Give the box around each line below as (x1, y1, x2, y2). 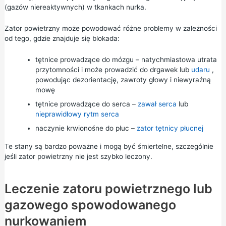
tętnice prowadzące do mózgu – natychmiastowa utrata (35, 55, 217, 64)
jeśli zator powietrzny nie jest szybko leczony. (4, 152, 152, 160)
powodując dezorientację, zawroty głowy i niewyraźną (35, 75, 211, 84)
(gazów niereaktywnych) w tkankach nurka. (4, 3, 146, 12)
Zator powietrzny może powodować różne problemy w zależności (4, 24, 217, 32)
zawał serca (137, 99, 177, 108)
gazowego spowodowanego (4, 197, 176, 212)
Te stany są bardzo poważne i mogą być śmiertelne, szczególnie (4, 142, 213, 150)
